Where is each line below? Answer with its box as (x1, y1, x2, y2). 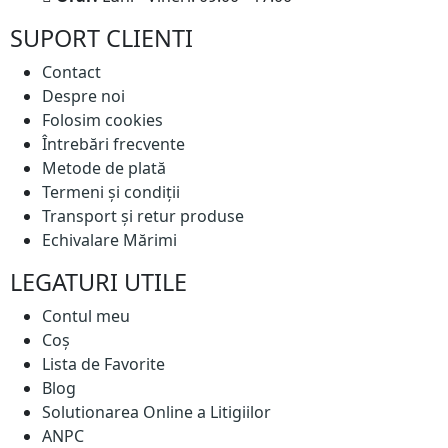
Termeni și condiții (42, 181, 180, 203)
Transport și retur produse (42, 205, 244, 227)
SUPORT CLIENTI (10, 22, 193, 54)
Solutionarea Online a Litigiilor (42, 401, 271, 423)
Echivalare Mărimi (42, 229, 177, 251)
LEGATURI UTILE (10, 266, 187, 298)
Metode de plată (42, 157, 166, 179)
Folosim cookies (42, 109, 163, 131)
